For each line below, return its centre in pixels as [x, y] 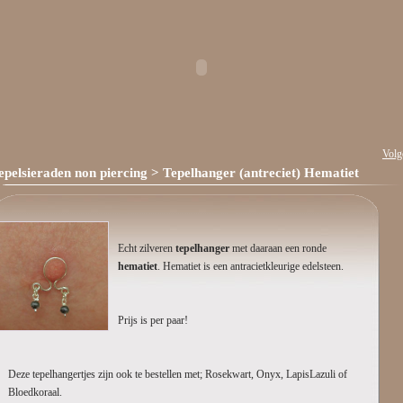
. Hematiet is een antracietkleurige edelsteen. [251, 266]
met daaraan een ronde [279, 248]
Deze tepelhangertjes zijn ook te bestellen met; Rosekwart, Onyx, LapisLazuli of [178, 374]
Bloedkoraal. [35, 392]
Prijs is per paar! [153, 320]
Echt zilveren [147, 248]
